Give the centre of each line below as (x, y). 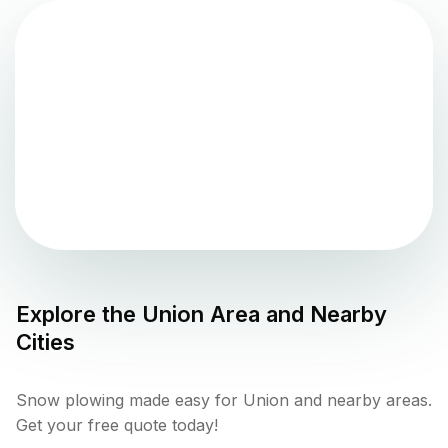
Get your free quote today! (117, 424)
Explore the (79, 313)
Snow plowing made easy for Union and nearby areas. (224, 399)
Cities (45, 341)
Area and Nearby (295, 313)
